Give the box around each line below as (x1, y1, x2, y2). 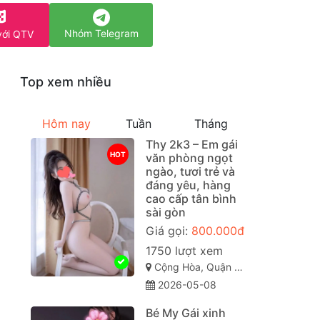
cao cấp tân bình (145, 191, 236, 206)
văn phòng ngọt (145, 151, 233, 166)
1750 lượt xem (145, 244, 223, 259)
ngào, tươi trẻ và (145, 164, 235, 179)
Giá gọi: (145, 224, 191, 239)
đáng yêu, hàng (145, 178, 231, 193)
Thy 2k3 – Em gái (145, 137, 238, 152)
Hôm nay (42, 116, 91, 131)
